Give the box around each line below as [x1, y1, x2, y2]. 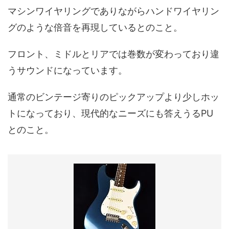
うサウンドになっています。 [8, 65, 127, 76]
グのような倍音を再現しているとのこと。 [8, 22, 182, 33]
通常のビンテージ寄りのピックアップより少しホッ [8, 91, 219, 103]
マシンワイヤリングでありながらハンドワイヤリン [8, 6, 219, 17]
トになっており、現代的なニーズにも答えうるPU [8, 108, 213, 119]
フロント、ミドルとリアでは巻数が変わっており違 [8, 49, 219, 60]
